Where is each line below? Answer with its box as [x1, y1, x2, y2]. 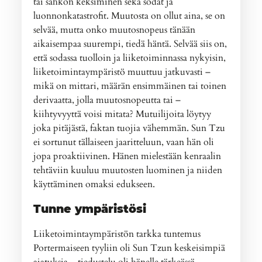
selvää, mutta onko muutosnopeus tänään [33, 23, 196, 36]
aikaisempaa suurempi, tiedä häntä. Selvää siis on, [33, 37, 227, 50]
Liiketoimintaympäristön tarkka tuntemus [33, 227, 201, 240]
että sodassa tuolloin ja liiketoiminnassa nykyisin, [33, 51, 226, 64]
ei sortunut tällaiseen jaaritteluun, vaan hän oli [33, 135, 215, 149]
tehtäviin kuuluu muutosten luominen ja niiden [33, 163, 223, 177]
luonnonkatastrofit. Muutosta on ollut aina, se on [33, 9, 226, 22]
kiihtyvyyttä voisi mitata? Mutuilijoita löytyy [33, 107, 212, 120]
